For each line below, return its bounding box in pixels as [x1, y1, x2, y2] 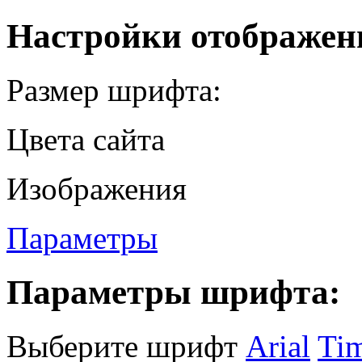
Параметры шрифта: [6, 272, 340, 311]
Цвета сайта [6, 121, 165, 157]
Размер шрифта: [6, 72, 221, 107]
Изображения [6, 170, 187, 206]
